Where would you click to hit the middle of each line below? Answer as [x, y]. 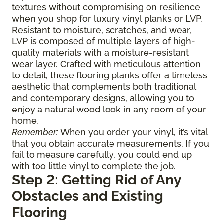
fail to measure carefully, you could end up [102, 155]
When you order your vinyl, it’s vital [134, 132]
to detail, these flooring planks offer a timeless [110, 75]
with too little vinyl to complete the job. [94, 166]
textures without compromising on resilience [106, 7]
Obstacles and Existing [88, 196]
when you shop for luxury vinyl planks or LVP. [107, 18]
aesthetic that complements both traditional [104, 87]
